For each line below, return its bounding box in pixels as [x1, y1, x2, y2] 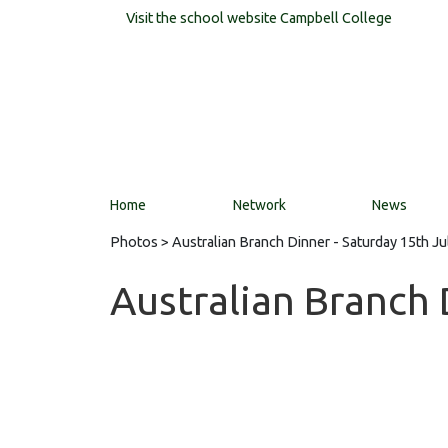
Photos [110, 234, 158, 250]
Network [232, 197, 286, 213]
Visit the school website [126, 10, 280, 26]
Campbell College [280, 10, 392, 26]
